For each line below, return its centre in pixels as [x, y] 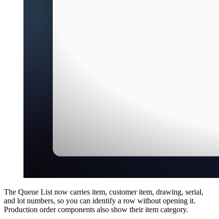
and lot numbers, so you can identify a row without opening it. [100, 200]
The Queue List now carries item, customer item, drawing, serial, [104, 192]
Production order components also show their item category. [96, 209]
